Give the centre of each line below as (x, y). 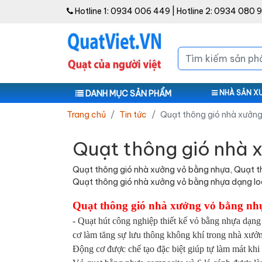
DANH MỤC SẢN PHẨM (127, 93)
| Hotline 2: (192, 11)
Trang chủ (86, 114)
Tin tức (133, 114)
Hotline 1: (92, 11)
